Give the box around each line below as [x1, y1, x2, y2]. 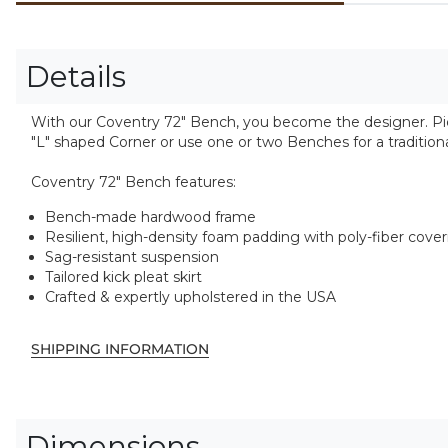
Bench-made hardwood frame [45, 207, 256, 226]
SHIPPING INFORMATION [31, 339, 209, 358]
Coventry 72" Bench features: [31, 173, 236, 192]
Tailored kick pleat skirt [45, 267, 202, 286]
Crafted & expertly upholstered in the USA [45, 287, 336, 306]
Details [26, 59, 126, 95]
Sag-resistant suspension [45, 247, 219, 266]
